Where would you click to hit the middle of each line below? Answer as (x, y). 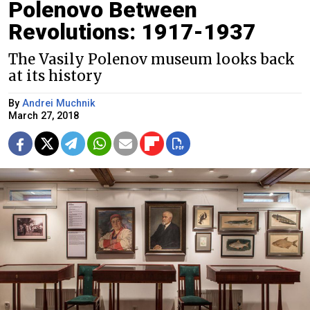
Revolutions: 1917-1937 (132, 32)
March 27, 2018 (44, 116)
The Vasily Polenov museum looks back (152, 60)
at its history (55, 76)
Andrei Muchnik (59, 104)
